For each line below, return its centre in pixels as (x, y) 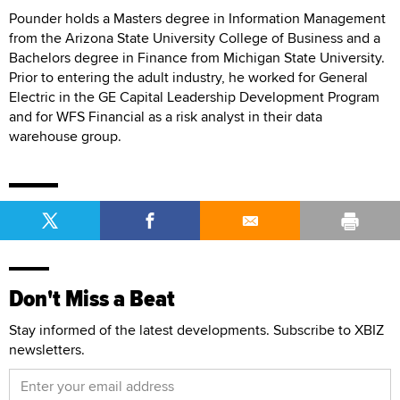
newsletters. (47, 349)
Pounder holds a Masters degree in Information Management (197, 18)
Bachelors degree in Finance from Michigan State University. (197, 57)
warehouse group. (65, 136)
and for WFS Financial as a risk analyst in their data (166, 116)
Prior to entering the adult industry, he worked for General (188, 77)
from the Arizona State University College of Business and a (195, 37)
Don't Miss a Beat (92, 298)
